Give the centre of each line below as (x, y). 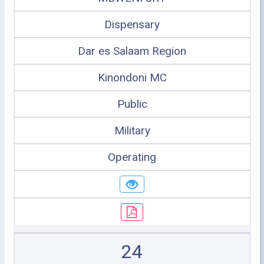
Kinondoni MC (132, 77)
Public (132, 104)
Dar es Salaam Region (132, 51)
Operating (132, 157)
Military (132, 130)
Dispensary (132, 24)
